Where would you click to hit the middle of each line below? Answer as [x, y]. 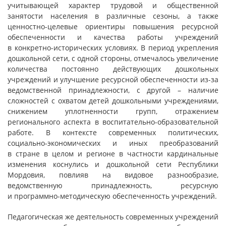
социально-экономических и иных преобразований [113, 143]
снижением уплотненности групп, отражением [113, 111]
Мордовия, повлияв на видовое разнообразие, [113, 175]
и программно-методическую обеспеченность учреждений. [112, 196]
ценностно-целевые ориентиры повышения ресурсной [113, 26]
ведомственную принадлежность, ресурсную [113, 185]
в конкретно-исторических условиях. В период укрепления [113, 48]
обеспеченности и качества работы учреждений [113, 37]
